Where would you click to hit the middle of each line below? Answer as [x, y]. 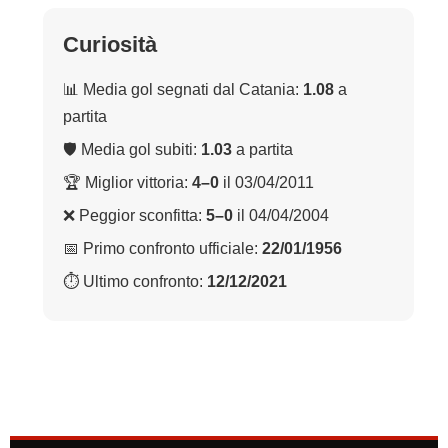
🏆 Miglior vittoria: [127, 183]
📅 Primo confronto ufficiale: [162, 249]
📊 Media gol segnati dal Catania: [183, 90]
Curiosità [110, 45]
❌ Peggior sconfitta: [134, 216]
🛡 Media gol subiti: [132, 150]
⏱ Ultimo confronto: [135, 282]
